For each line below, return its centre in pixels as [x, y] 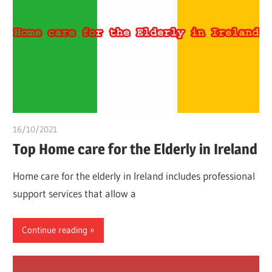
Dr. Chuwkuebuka [90, 130]
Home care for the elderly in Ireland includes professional [134, 176]
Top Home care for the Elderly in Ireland [135, 149]
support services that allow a [75, 194]
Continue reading [55, 230]
